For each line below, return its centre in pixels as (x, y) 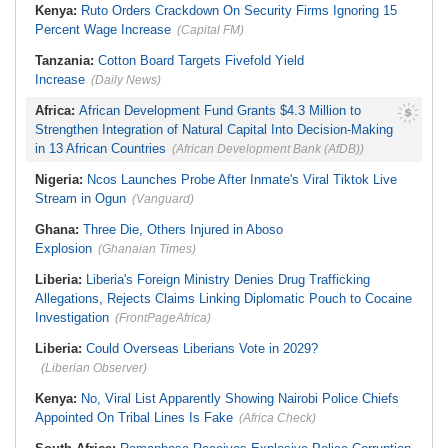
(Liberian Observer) (94, 368)
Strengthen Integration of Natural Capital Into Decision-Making (214, 130)
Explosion (63, 249)
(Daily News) (126, 80)
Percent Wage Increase (103, 30)
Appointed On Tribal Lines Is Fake (134, 418)
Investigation (72, 318)
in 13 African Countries (100, 149)
